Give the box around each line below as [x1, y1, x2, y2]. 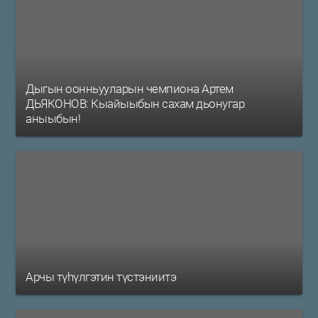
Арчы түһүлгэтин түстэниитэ [26, 270, 177, 285]
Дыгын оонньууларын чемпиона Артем [26, 82, 234, 97]
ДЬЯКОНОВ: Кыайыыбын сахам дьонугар [26, 97, 245, 111]
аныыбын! [26, 111, 81, 126]
